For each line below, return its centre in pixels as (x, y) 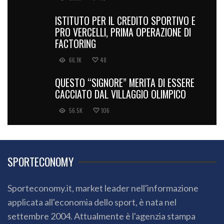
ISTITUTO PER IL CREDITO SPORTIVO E (125, 21)
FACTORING (75, 44)
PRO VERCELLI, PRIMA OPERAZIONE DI (123, 32)
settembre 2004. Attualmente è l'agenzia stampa (101, 216)
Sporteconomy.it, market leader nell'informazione (103, 188)
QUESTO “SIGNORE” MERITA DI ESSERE (125, 83)
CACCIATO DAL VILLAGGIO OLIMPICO (120, 94)
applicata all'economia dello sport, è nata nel (92, 202)
